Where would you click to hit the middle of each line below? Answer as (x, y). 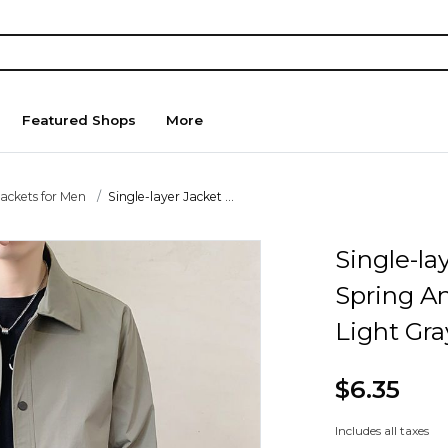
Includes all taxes (381, 431)
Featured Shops (79, 120)
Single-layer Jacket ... (171, 196)
